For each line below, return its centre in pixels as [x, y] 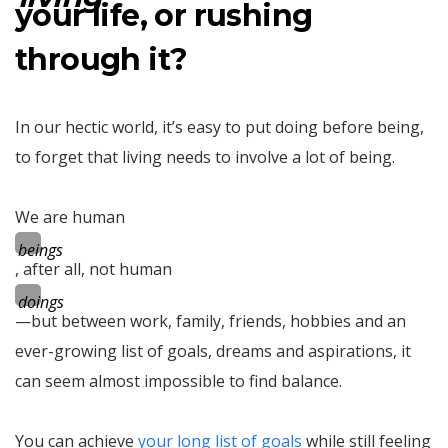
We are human [70, 216]
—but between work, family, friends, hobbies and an [210, 320]
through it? [101, 59]
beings [40, 249]
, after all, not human [93, 268]
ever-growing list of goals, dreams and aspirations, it [213, 350]
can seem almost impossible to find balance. [178, 380]
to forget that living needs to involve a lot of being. [205, 156]
